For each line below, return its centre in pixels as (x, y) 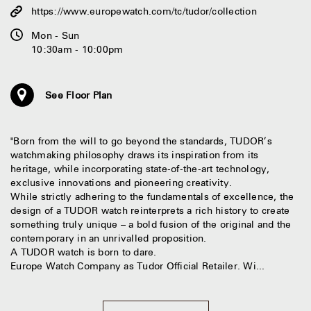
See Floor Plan (79, 95)
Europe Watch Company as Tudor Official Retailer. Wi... (138, 266)
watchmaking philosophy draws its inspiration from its (135, 155)
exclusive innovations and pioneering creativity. (121, 183)
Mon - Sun (56, 35)
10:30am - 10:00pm (77, 49)
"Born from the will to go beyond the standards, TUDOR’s (141, 141)
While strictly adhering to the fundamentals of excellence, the (152, 196)
